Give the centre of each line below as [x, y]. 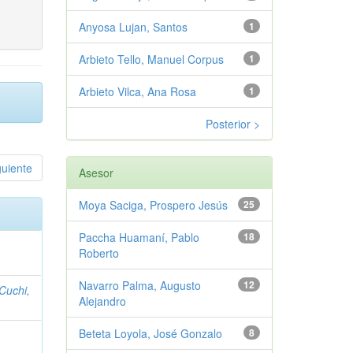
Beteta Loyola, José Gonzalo [150, 333]
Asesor [96, 172]
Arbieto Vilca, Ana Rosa [137, 91]
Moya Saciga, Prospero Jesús [153, 204]
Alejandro [102, 301]
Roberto [98, 253]
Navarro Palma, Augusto [139, 285]
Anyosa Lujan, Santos [133, 26]
